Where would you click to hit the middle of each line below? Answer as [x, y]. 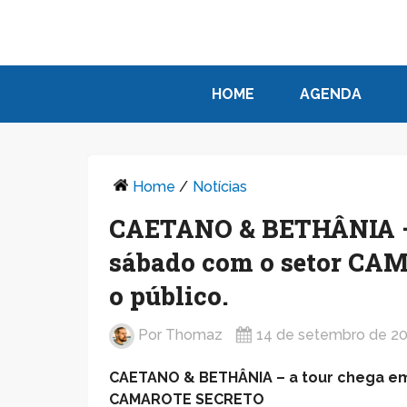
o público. [169, 295]
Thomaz [194, 335]
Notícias [220, 186]
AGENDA [330, 94]
